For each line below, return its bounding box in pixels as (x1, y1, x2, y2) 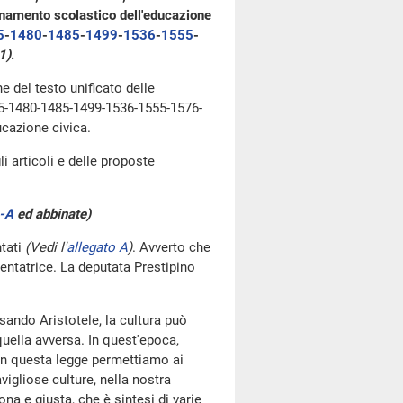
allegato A (67, 239, 128, 255)
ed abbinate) (13, 206, 91, 222)
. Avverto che (132, 239, 210, 255)
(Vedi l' (25, 239, 67, 255)
